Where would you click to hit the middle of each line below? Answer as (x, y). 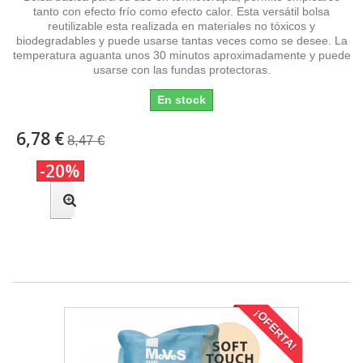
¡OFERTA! (275, 329)
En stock (181, 99)
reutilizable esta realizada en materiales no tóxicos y (181, 26)
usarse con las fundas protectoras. (181, 69)
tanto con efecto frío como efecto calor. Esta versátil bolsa (181, 11)
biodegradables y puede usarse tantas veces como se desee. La (181, 40)
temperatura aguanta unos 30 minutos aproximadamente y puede (181, 55)
